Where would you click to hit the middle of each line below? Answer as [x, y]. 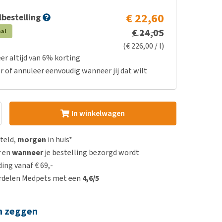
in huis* [59, 139]
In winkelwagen [98, 113]
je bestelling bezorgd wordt [91, 152]
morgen [32, 139]
